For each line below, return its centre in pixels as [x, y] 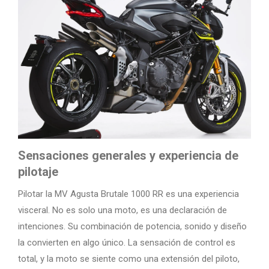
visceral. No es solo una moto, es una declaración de [122, 210]
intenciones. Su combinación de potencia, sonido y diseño [132, 226]
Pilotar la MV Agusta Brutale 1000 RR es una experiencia [128, 194]
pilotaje [38, 172]
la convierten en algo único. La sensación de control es [127, 243]
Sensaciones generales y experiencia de [128, 156]
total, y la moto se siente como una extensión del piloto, [129, 259]
